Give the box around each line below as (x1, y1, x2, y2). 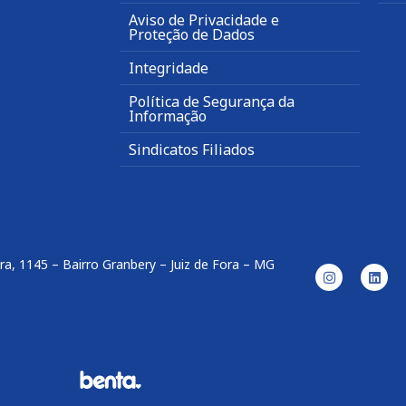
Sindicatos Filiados (129, 140, 255, 160)
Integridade (129, 58, 208, 79)
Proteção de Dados (129, 24, 255, 45)
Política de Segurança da (129, 92, 295, 112)
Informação (129, 106, 207, 127)
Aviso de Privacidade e (129, 10, 279, 31)
